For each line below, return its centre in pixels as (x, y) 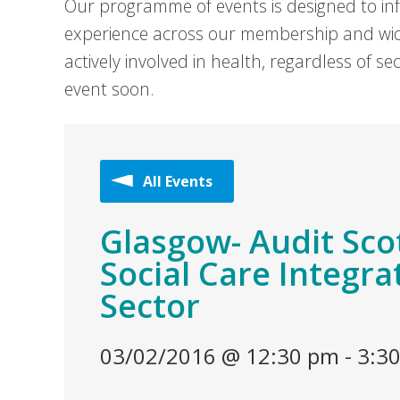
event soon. (109, 89)
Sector (150, 306)
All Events (178, 181)
